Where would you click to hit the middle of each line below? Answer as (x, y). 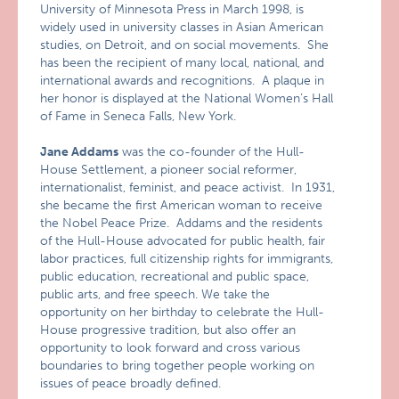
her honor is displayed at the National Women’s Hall (187, 98)
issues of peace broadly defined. (131, 383)
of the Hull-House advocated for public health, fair (183, 241)
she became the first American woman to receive (182, 205)
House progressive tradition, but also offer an (168, 330)
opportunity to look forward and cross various (171, 348)
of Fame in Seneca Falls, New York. (138, 116)
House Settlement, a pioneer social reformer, (169, 170)
